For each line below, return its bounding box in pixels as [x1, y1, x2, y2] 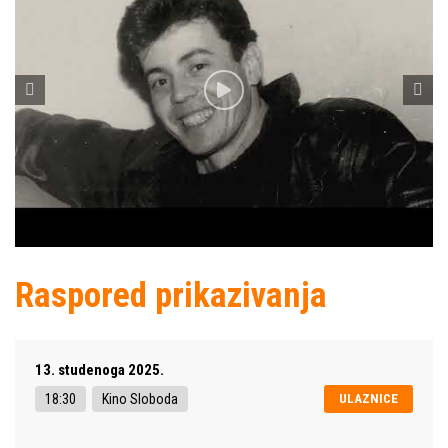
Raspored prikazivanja [15, 274, 327, 316]
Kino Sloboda [102, 390, 178, 407]
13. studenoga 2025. [35, 360, 164, 379]
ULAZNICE [339, 390, 398, 406]
